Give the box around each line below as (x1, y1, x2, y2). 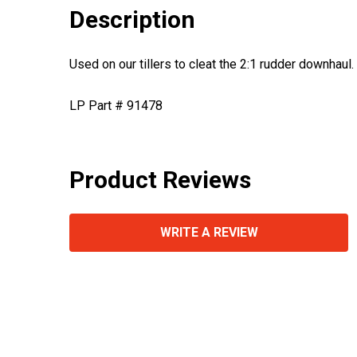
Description (69, 5, 195, 33)
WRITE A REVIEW (159, 224, 258, 240)
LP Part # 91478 (69, 97, 163, 113)
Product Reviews (69, 165, 251, 194)
